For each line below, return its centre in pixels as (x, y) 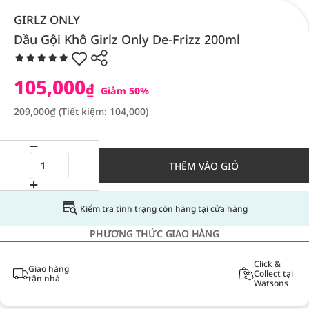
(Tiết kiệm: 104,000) (103, 111)
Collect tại (273, 273)
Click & (267, 264)
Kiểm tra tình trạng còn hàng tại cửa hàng (163, 208)
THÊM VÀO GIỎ (204, 166)
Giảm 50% (123, 91)
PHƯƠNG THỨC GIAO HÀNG (154, 233)
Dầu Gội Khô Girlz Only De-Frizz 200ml (127, 39)
